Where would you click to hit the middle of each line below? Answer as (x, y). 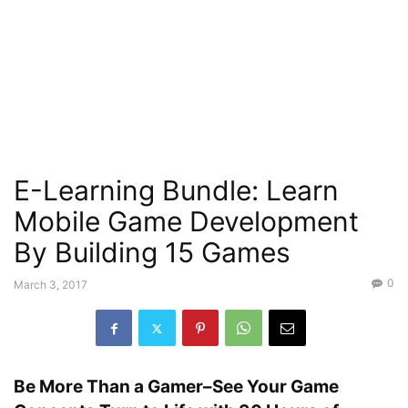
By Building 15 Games (152, 252)
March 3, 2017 (51, 285)
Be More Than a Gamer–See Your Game (176, 387)
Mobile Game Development (186, 221)
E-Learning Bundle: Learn (176, 190)
